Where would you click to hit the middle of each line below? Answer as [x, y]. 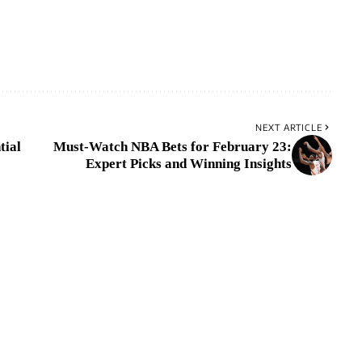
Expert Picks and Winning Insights [188, 163]
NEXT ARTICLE [288, 127]
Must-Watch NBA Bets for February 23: [172, 146]
